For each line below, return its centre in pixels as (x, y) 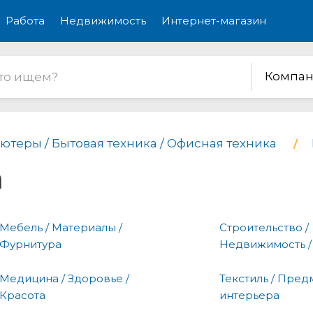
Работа (25, 21)
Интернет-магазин (214, 21)
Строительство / (264, 227)
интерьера (249, 295)
